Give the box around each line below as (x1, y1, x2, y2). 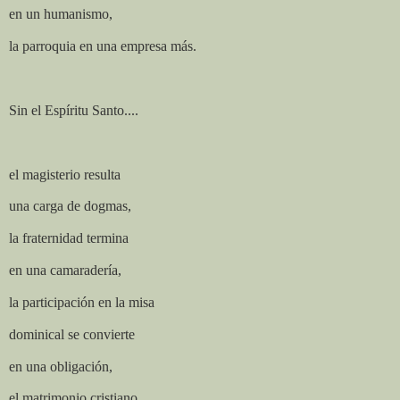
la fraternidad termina (9, 230, 129, 246)
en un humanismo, (9, 6, 112, 22)
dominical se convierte (9, 326, 135, 342)
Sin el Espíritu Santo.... (9, 102, 138, 118)
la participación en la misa (9, 294, 154, 310)
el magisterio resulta (9, 166, 121, 182)
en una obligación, (9, 358, 112, 374)
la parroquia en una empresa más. (9, 38, 196, 54)
